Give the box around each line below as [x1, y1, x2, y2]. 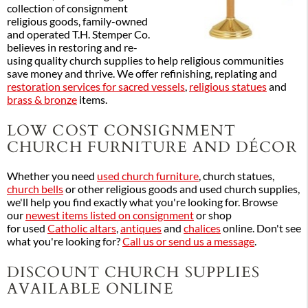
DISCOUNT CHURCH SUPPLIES [7, 259, 261, 283]
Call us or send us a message [122, 234, 254, 247]
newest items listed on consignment [25, 208, 194, 221]
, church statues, [199, 169, 274, 182]
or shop [194, 208, 232, 221]
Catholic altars [47, 221, 116, 234]
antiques [120, 221, 162, 234]
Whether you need [7, 169, 97, 182]
